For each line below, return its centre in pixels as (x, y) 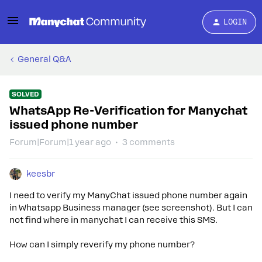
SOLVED (25, 94)
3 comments (149, 142)
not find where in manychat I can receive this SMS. (115, 220)
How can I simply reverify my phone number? (102, 244)
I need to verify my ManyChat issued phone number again (128, 195)
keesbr (41, 174)
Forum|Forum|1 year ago (60, 142)
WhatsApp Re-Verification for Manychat (128, 111)
